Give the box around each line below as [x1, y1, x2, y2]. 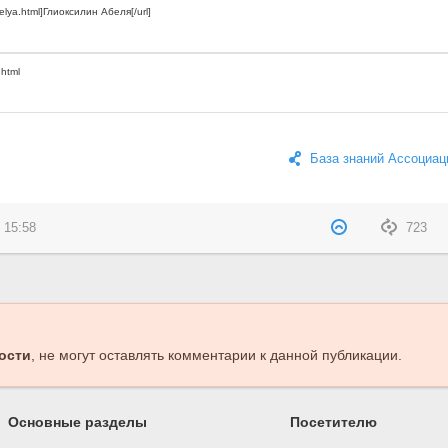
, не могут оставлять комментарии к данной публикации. [30, 347, 402, 364]
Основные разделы [8, 414, 148, 431]
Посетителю [289, 414, 377, 431]
